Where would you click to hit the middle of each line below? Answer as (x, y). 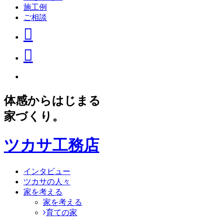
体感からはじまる (52, 101)
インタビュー (47, 172)
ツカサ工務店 (52, 145)
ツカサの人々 (47, 182)
